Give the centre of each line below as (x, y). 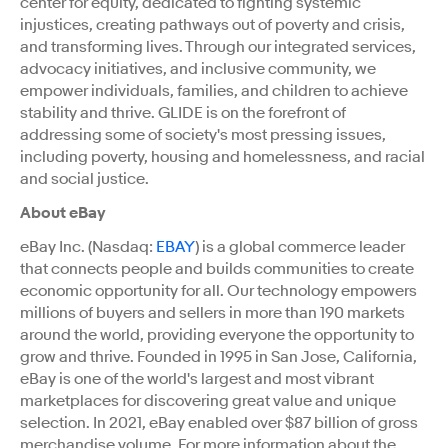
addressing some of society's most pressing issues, (203, 134)
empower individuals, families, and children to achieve (214, 90)
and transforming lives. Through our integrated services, (218, 46)
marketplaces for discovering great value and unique (208, 400)
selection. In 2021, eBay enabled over (152, 422)
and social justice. (84, 178)
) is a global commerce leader (300, 246)
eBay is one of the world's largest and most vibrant (197, 378)
